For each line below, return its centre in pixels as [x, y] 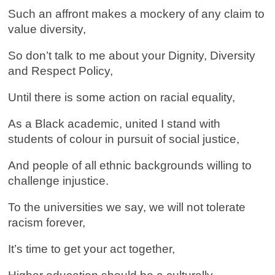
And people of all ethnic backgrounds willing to [130, 165]
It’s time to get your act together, [92, 249]
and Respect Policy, [61, 71]
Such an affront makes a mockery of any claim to [137, 14]
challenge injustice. [59, 181]
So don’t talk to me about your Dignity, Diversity [132, 56]
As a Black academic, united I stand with [114, 124]
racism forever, [47, 223]
